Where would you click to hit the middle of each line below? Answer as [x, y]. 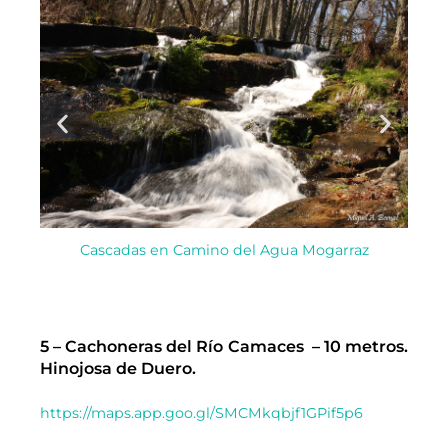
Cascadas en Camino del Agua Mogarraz [224, 250]
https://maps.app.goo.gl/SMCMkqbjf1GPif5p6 [201, 412]
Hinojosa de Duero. [118, 368]
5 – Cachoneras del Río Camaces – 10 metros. [224, 346]
